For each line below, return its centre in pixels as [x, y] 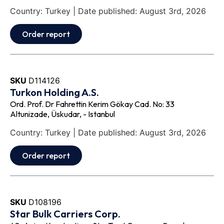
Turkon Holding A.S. [54, 92]
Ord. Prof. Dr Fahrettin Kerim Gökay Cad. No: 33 [92, 104]
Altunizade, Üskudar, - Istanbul [62, 114]
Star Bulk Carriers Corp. [65, 214]
